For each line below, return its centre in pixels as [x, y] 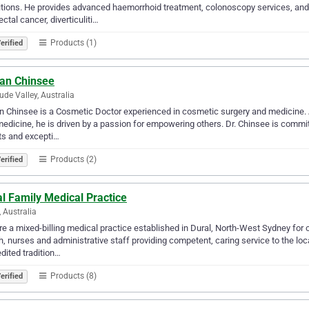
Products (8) [72, 276]
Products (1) [72, 42]
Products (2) [72, 159]
